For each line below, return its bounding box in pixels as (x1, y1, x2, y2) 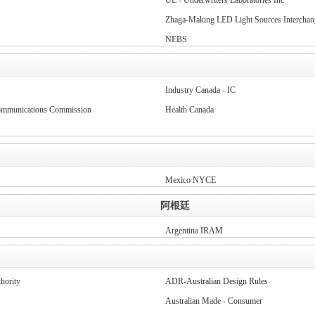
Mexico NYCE (165, 175, 216, 185)
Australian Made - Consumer (165, 296, 262, 306)
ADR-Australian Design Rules (165, 276, 268, 286)
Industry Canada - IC (165, 85, 236, 95)
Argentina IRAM (165, 226, 223, 236)
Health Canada (165, 105, 214, 115)
